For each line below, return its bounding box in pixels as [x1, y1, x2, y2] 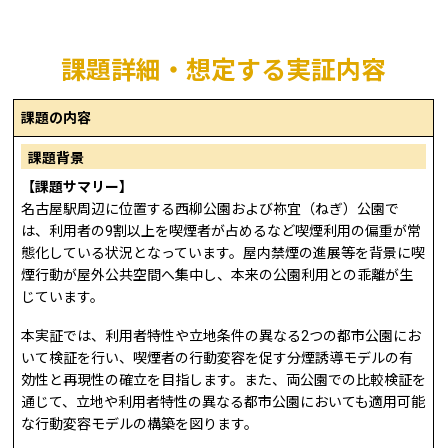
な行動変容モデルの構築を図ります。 [21, 416, 259, 433]
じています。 [21, 289, 105, 306]
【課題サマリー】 [21, 179, 134, 196]
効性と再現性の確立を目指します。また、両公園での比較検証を [21, 372, 427, 389]
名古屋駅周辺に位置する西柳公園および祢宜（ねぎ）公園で [21, 201, 400, 218]
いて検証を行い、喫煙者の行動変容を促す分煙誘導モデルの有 [21, 350, 414, 367]
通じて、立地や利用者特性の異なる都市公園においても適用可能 [21, 394, 426, 411]
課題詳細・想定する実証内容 [61, 56, 387, 86]
